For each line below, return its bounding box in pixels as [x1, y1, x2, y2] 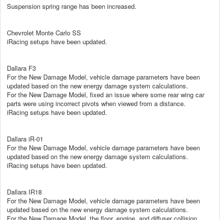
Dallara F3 [7, 63, 36, 73]
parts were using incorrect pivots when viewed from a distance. [7, 98, 186, 108]
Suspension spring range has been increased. [7, 1, 137, 11]
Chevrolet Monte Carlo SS [7, 27, 81, 37]
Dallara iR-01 [7, 134, 43, 143]
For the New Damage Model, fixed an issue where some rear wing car [7, 89, 204, 99]
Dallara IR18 [7, 187, 42, 196]
